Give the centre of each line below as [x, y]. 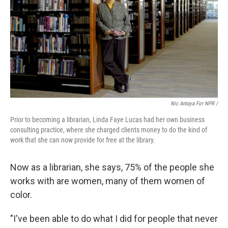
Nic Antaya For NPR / [194, 104]
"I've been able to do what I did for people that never [114, 219]
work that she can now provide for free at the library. [83, 140]
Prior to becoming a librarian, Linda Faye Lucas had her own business [107, 120]
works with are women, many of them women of [108, 181]
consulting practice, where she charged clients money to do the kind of [109, 130]
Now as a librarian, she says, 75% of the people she [112, 167]
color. [21, 195]
